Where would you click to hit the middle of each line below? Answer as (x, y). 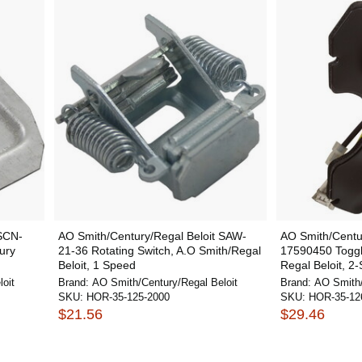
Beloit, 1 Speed (97, 265)
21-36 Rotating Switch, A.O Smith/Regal (159, 250)
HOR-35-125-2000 (128, 297)
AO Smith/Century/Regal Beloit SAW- (152, 236)
